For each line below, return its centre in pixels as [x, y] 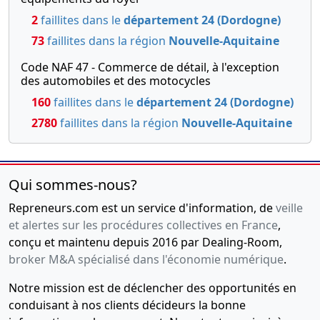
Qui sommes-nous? [73, 185]
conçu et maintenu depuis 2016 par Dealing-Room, [145, 242]
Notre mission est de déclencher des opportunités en [152, 288]
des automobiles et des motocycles [116, 81]
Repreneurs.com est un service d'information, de [142, 208]
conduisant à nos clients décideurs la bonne [127, 305]
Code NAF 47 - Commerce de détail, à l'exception [150, 67]
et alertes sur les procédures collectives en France [143, 225]
